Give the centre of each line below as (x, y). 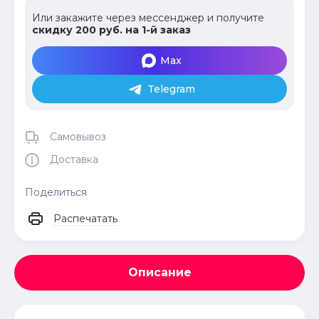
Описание (159, 272)
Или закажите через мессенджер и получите (148, 18)
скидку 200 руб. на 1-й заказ (111, 30)
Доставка (74, 160)
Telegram (171, 89)
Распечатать (85, 218)
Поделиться (56, 192)
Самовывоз (78, 137)
